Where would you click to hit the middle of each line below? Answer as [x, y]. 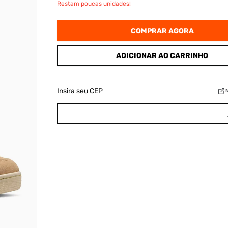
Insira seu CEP [80, 91]
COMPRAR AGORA [162, 31]
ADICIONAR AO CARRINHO [162, 56]
